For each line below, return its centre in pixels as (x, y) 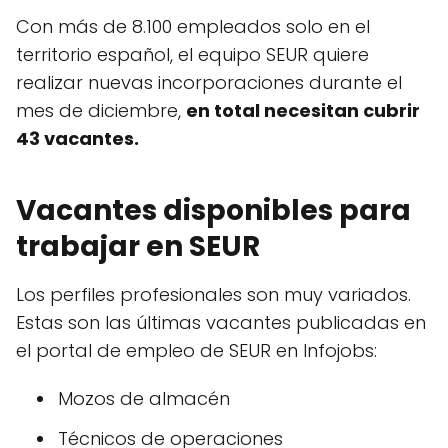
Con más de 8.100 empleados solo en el (193, 26)
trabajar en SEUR (138, 246)
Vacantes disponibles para (213, 210)
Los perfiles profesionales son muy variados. (213, 294)
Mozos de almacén (144, 398)
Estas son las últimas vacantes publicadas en (221, 322)
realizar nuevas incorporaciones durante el (209, 82)
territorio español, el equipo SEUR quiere (192, 54)
